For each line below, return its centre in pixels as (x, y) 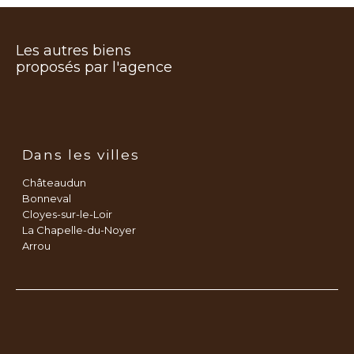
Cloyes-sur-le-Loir (67, 214)
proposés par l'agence (94, 67)
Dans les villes (81, 154)
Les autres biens (73, 50)
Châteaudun (54, 182)
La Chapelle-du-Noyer (79, 230)
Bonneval (46, 198)
